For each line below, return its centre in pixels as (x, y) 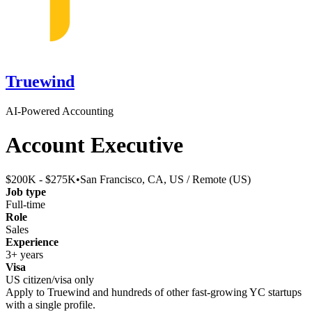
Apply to (26, 292)
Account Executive (94, 145)
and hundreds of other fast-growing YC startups (196, 292)
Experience (32, 242)
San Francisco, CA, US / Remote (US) (165, 179)
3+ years (24, 254)
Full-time (25, 204)
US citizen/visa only (50, 279)
